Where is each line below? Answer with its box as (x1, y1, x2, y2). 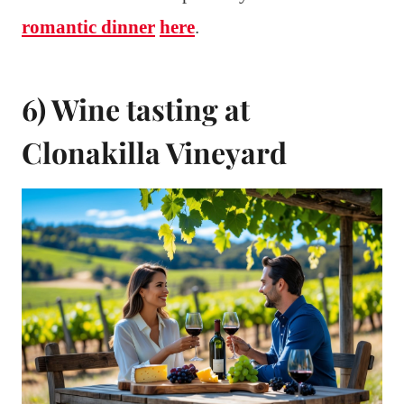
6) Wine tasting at (22, 89, 250, 129)
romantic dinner (22, 16, 155, 39)
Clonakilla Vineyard (22, 133, 287, 172)
